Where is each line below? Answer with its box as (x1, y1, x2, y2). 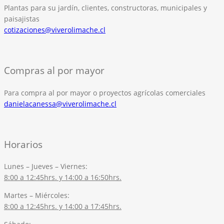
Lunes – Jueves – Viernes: (4, 161, 87, 171)
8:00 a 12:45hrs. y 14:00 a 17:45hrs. (4, 201, 121, 211)
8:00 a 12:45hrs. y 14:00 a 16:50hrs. (4, 172, 121, 182)
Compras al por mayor (4, 63, 104, 76)
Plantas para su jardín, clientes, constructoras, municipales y (4, 3, 207, 12)
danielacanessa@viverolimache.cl (4, 98, 116, 108)
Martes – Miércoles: (4, 190, 69, 200)
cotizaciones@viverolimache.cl (4, 25, 105, 34)
